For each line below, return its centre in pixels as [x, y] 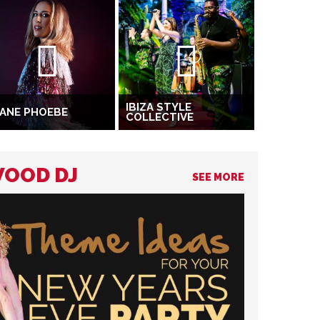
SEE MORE [218, 177]
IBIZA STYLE [159, 107]
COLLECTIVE [160, 117]
